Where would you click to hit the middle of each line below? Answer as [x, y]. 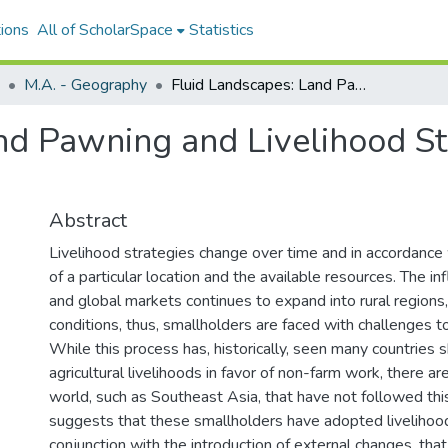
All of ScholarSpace [104, 30]
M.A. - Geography [85, 85]
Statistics [221, 30]
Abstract [88, 220]
